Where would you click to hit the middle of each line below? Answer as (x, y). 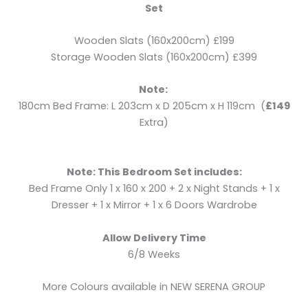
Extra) (154, 123)
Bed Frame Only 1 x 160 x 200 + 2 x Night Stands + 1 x (154, 188)
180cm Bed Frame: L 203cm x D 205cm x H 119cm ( (142, 106)
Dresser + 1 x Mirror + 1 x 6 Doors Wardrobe (154, 205)
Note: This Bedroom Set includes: (154, 172)
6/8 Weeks (154, 254)
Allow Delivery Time (154, 238)
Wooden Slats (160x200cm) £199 (154, 41)
